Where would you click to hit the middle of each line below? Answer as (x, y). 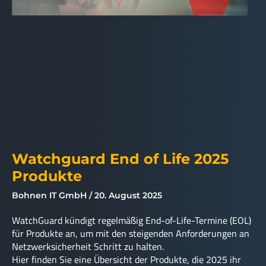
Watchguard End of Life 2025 (120, 159)
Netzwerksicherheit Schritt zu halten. (88, 247)
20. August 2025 (127, 196)
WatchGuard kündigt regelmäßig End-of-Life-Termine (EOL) (132, 221)
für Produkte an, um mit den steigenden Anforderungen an (131, 234)
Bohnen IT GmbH (50, 196)
